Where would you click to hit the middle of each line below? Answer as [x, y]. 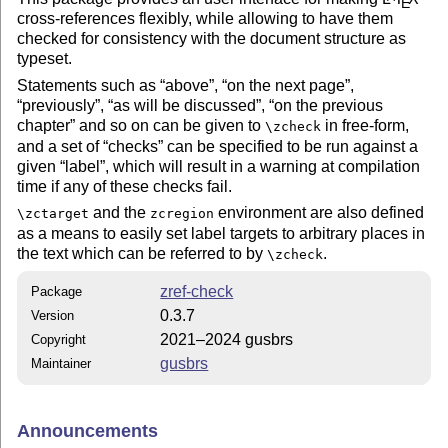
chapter [44, 125]
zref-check [197, 292]
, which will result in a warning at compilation [263, 166]
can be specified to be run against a [291, 146]
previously [59, 105]
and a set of [60, 146]
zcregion [182, 214]
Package [57, 292]
